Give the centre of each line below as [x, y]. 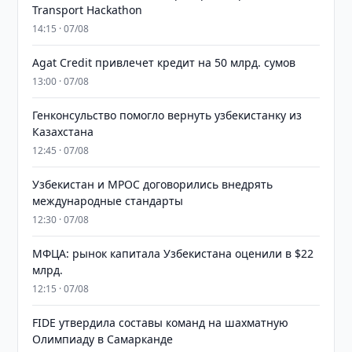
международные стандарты [108, 201]
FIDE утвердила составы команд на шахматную [161, 323]
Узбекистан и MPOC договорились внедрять [153, 184]
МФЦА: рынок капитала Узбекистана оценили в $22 [173, 253]
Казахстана [63, 132]
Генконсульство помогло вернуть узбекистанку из [167, 115]
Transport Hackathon [88, 10]
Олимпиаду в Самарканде [103, 339]
